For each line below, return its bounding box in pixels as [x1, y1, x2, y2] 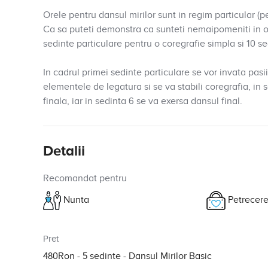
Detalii [43, 142, 85, 160]
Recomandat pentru [43, 173, 127, 184]
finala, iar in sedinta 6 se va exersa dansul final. [43, 96, 242, 107]
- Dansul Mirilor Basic [123, 251, 212, 262]
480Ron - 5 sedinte [43, 251, 123, 262]
